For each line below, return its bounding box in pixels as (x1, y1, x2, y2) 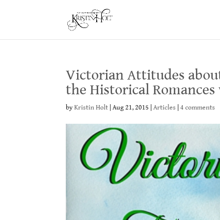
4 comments (180, 104, 216, 111)
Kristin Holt (74, 104, 109, 111)
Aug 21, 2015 (112, 104, 149, 111)
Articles (153, 104, 176, 111)
